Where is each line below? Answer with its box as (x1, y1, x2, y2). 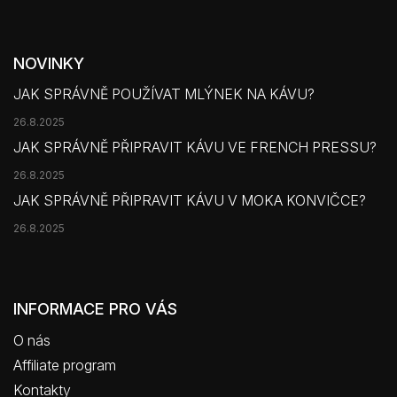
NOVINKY (13, 53, 84, 73)
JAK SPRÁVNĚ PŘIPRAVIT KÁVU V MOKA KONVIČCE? (13, 191, 366, 209)
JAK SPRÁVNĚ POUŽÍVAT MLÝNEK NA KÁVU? (13, 84, 315, 103)
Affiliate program (13, 355, 116, 374)
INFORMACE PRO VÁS (13, 299, 177, 318)
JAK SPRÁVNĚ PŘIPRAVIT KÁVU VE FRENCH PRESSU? (13, 137, 377, 156)
